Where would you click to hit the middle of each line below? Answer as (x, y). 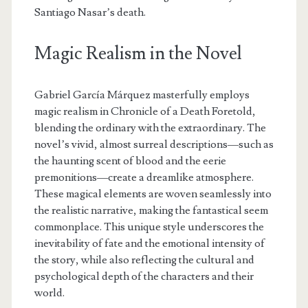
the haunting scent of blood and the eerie (130, 161)
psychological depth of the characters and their (144, 277)
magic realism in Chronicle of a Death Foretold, (145, 112)
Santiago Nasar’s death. (90, 13)
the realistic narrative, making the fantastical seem (151, 211)
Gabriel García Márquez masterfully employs (142, 95)
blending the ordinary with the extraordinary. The (150, 128)
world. (49, 293)
